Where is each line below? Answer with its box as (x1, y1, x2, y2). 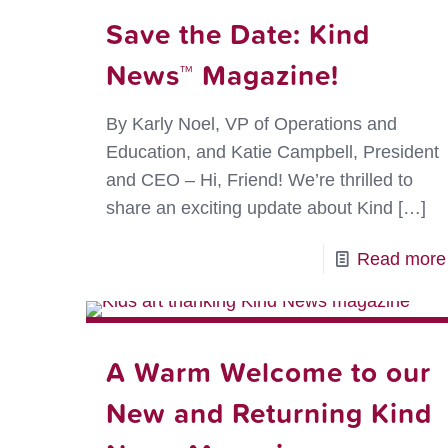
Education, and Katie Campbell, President (105, 142, 439, 163)
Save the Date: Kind (105, 13, 370, 55)
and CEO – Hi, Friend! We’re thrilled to (105, 170, 413, 191)
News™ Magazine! (105, 54, 339, 96)
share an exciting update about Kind (105, 198, 393, 219)
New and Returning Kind (105, 392, 432, 434)
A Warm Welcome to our (105, 351, 431, 393)
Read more (356, 249, 446, 270)
